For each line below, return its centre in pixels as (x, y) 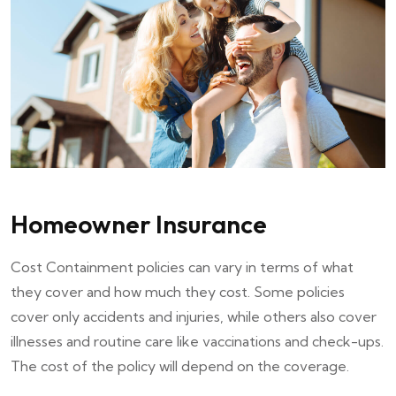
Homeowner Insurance (139, 224)
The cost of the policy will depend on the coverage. (180, 366)
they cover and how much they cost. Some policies (178, 291)
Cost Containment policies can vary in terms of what (182, 267)
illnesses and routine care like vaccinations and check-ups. (197, 341)
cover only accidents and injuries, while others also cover (194, 316)
